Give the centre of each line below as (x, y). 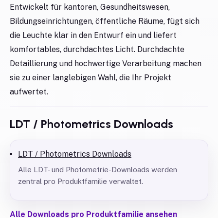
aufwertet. (29, 92)
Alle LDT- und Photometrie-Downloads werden (98, 170)
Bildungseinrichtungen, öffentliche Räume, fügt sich (105, 21)
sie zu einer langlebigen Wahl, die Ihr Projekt (91, 78)
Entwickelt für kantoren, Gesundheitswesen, (90, 7)
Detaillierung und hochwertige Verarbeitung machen (106, 64)
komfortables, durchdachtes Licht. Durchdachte (97, 49)
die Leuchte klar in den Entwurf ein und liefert (93, 35)
